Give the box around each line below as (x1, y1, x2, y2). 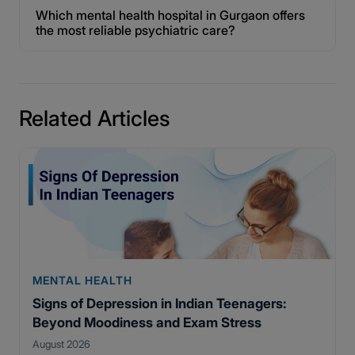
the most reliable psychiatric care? (36, 22, 235, 38)
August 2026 (32, 338, 90, 350)
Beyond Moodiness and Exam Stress (32, 315, 261, 330)
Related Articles (19, 105, 170, 132)
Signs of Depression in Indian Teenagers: (32, 296, 286, 311)
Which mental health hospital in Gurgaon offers (36, 7, 305, 23)
